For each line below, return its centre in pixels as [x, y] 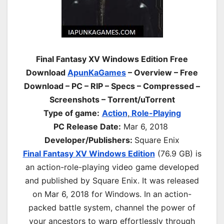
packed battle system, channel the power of [112, 208]
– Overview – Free [162, 73]
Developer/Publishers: [89, 140]
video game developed [154, 167]
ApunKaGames [97, 73]
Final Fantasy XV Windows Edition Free [112, 59]
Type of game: [71, 113]
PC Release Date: [87, 127]
